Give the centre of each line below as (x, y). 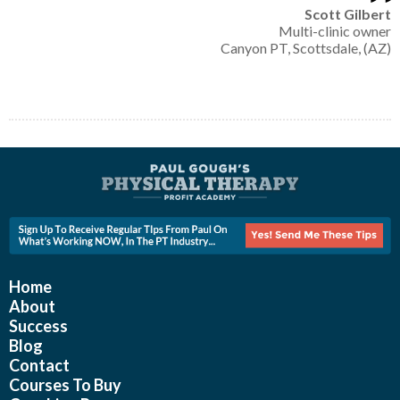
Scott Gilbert (348, 14)
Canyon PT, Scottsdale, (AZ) (306, 48)
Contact (39, 366)
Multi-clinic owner (335, 31)
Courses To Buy (65, 385)
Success (38, 326)
